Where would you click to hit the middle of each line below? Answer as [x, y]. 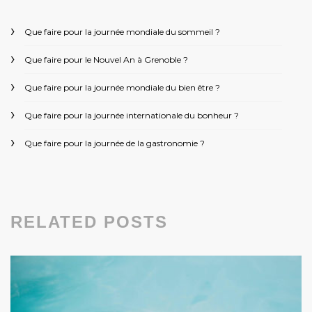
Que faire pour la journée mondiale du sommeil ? [122, 32]
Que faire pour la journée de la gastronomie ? [115, 143]
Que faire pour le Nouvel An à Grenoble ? [106, 60]
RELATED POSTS [89, 222]
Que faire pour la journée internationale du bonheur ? [132, 116]
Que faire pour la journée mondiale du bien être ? [122, 88]
